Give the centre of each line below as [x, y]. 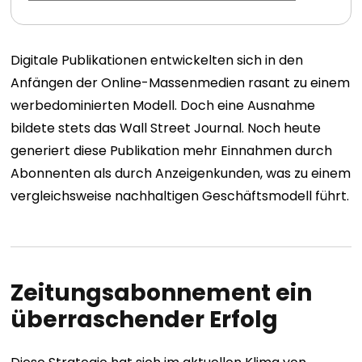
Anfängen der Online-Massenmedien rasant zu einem [181, 83]
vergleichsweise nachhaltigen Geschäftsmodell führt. [180, 196]
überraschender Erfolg [145, 320]
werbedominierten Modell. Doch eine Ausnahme [163, 105]
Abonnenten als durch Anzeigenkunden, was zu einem [181, 173]
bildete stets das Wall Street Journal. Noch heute [166, 128]
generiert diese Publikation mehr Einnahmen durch [172, 151]
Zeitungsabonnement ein [162, 293]
